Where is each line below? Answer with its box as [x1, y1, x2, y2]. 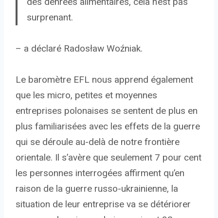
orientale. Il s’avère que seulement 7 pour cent [16, 152, 201, 163]
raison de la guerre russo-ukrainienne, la [16, 183, 178, 195]
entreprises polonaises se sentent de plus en [16, 105, 198, 117]
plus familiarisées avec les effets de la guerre [16, 121, 200, 132]
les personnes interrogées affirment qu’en [16, 167, 184, 179]
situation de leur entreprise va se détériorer [16, 199, 191, 210]
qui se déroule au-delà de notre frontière [16, 136, 180, 148]
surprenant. [27, 12, 73, 23]
